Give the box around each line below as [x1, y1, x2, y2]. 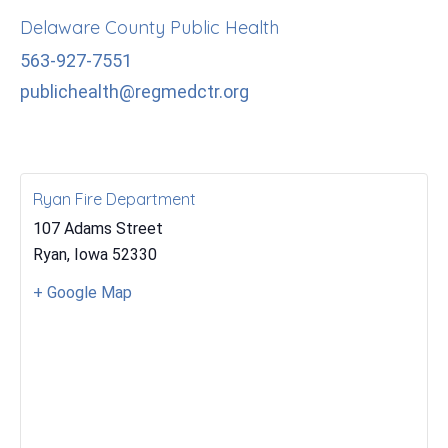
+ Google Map [33, 283, 132, 302]
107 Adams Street [33, 219, 163, 238]
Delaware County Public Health [20, 15, 279, 39]
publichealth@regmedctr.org [20, 80, 249, 102]
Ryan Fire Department [33, 189, 196, 209]
